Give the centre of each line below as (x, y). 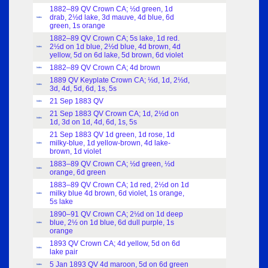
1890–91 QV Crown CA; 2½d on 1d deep (116, 214)
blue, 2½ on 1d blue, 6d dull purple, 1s (112, 223)
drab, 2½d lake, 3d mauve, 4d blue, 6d (112, 18)
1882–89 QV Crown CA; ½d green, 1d (111, 9)
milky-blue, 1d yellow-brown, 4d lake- (110, 143)
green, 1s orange (77, 26)
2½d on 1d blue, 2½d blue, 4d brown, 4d (115, 47)
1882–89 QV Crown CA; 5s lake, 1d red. (115, 39)
